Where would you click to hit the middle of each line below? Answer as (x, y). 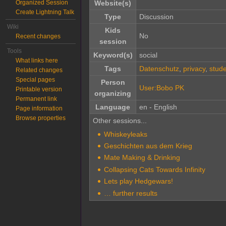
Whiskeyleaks (125, 134)
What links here (37, 61)
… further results (130, 193)
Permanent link (37, 99)
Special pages (36, 80)
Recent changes (38, 36)
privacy (194, 69)
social (148, 55)
